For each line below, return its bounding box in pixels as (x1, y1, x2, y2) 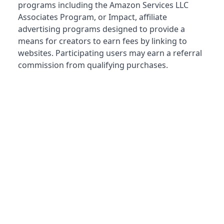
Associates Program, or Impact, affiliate (18, 11, 167, 22)
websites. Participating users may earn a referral (18, 47, 202, 58)
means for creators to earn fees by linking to (18, 35, 187, 46)
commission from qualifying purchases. (18, 59, 168, 70)
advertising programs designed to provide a (18, 23, 185, 34)
